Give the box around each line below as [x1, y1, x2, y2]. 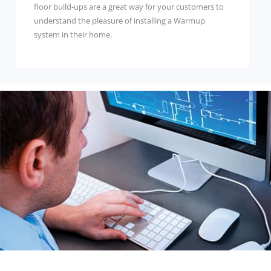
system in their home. [33, 29, 112, 41]
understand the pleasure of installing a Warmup [33, 15, 205, 27]
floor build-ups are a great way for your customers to [33, 1, 224, 13]
